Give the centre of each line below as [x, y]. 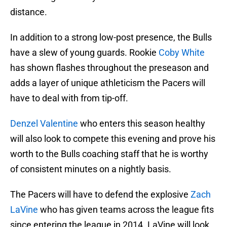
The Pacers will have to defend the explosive [100, 195]
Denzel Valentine [44, 124]
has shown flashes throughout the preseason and [109, 68]
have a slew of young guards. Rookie [84, 53]
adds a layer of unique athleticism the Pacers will [108, 83]
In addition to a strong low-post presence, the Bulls [111, 37]
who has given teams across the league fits [126, 210]
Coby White [182, 53]
